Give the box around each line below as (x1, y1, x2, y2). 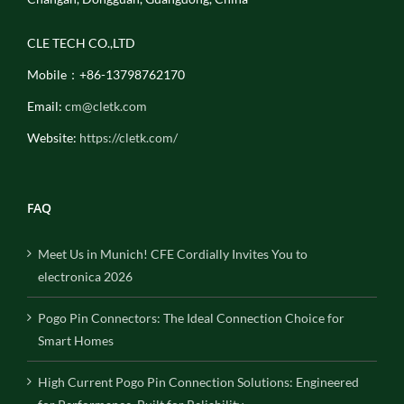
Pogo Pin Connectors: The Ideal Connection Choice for (38, 309, 344, 326)
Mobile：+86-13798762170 (27, 66, 185, 82)
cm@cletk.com (65, 97, 147, 114)
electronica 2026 (38, 268, 133, 284)
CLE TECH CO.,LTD (27, 34, 135, 50)
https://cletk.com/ (79, 129, 178, 145)
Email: (27, 97, 65, 114)
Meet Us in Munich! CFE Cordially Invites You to (38, 245, 308, 262)
